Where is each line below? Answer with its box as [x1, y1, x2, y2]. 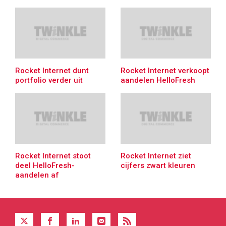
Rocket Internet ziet [121, 151, 191, 160]
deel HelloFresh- [15, 160, 75, 170]
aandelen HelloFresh [121, 75, 195, 85]
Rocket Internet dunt [15, 66, 89, 75]
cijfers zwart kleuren [121, 160, 195, 170]
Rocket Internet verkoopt [121, 66, 209, 75]
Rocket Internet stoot [15, 151, 91, 160]
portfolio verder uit [15, 75, 83, 85]
